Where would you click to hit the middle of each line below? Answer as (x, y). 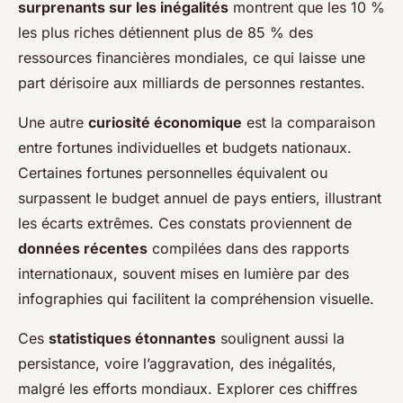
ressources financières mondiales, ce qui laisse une (192, 58)
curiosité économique (165, 123)
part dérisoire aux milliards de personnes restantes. (192, 83)
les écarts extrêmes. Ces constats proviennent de (185, 224)
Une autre (53, 123)
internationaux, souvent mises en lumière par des (184, 274)
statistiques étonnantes (132, 339)
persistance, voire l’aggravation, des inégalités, (177, 364)
